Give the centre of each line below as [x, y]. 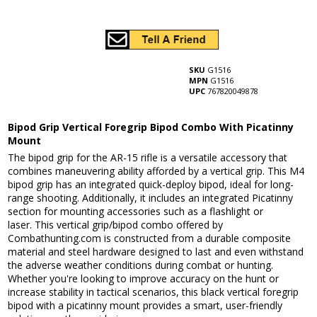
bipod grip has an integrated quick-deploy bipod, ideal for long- [151, 185]
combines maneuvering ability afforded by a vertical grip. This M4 [156, 171]
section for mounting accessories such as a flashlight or [136, 212]
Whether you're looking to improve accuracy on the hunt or [144, 279]
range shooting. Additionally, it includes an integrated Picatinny [151, 198]
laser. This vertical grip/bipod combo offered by [116, 225]
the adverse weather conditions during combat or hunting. [141, 265]
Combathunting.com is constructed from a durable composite [150, 238]
